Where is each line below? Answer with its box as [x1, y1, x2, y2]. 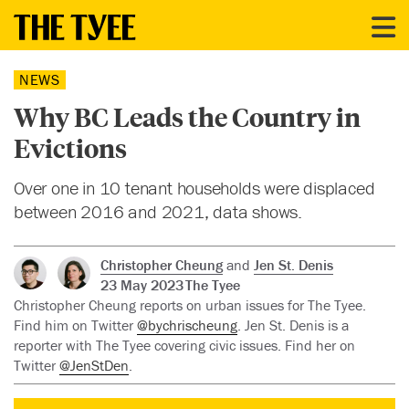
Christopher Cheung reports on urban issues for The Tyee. [14, 296, 366, 315]
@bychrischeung [137, 316, 237, 335]
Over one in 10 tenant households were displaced [14, 176, 375, 199]
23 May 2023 [100, 276, 184, 295]
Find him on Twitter [14, 316, 137, 335]
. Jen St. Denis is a [237, 316, 349, 335]
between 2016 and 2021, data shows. [14, 200, 303, 223]
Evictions [14, 131, 127, 165]
